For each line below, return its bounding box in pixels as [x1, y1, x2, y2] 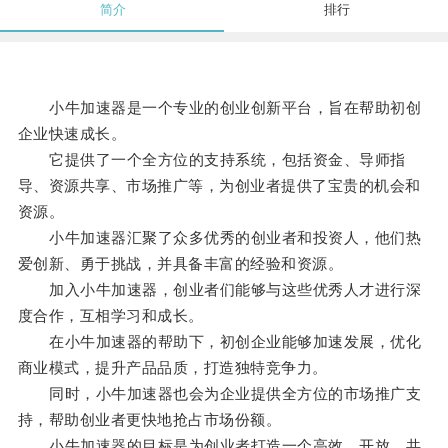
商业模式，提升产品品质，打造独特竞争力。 [17, 359, 328, 377]
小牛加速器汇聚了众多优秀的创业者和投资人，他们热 [17, 229, 422, 247]
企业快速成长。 [17, 125, 127, 143]
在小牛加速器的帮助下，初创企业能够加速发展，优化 [17, 333, 422, 351]
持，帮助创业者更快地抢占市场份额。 [17, 411, 282, 429]
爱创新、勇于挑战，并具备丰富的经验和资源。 [17, 255, 344, 273]
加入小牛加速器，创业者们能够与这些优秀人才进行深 [17, 281, 422, 299]
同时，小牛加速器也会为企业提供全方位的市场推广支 [17, 385, 422, 403]
